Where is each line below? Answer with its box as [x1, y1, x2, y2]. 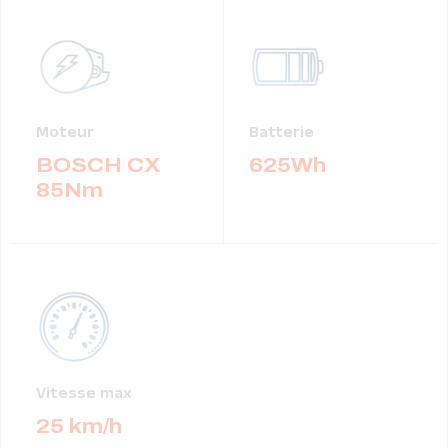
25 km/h [36, 415, 122, 438]
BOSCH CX [36, 154, 161, 177]
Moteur [36, 123, 94, 147]
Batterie [249, 123, 314, 147]
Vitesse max [36, 384, 132, 408]
